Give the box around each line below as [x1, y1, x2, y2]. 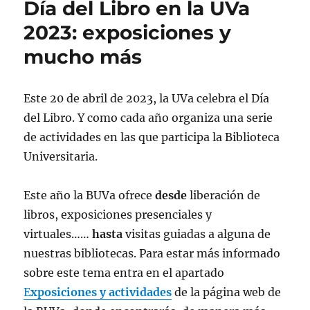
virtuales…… [24, 226, 90, 241]
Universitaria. [24, 149, 98, 163]
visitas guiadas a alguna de [122, 226, 271, 241]
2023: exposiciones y [24, 20, 232, 44]
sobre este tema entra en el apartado [24, 265, 225, 280]
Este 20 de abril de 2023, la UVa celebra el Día [24, 91, 270, 105]
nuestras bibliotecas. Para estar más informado [24, 246, 281, 260]
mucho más [24, 44, 143, 69]
